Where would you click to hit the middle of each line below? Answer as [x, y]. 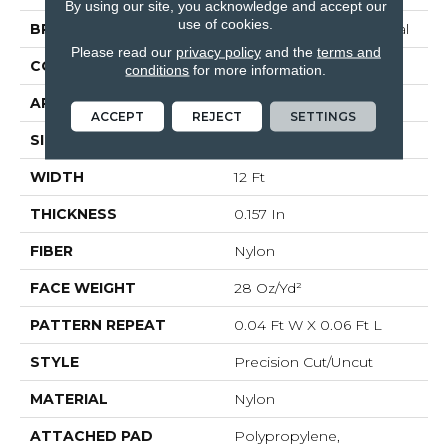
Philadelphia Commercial [321, 29]
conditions [157, 69]
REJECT [217, 115]
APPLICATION [82, 103]
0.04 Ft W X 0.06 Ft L [308, 325]
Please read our [123, 51]
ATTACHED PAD [91, 436]
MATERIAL [69, 399]
